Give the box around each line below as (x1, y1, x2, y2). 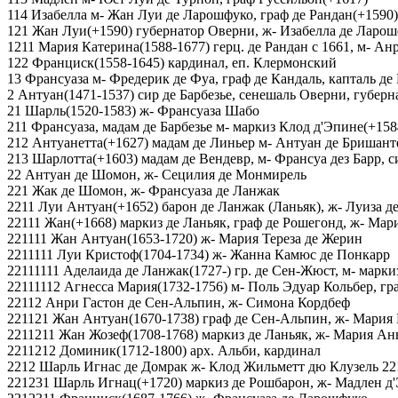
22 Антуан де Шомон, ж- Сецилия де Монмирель (7, 167, 306, 183)
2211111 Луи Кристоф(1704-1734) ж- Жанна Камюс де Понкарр (7, 247, 390, 263)
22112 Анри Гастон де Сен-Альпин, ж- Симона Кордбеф (7, 295, 350, 311)
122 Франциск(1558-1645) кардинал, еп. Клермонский (7, 55, 337, 71)
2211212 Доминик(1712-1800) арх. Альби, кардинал (7, 343, 321, 359)
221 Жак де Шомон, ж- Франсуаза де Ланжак (7, 183, 280, 199)
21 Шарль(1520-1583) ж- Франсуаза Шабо (7, 103, 259, 119)
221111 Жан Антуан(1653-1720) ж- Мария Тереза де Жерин (7, 231, 362, 247)
